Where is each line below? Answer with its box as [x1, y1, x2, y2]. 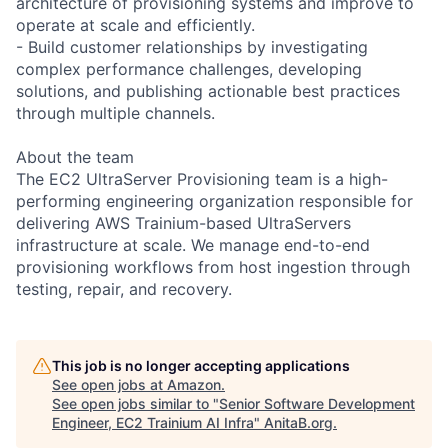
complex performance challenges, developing [16, 58, 362, 79]
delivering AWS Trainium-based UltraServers [16, 212, 351, 233]
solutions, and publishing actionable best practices [16, 80, 400, 101]
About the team [16, 146, 134, 167]
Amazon [167, 375, 221, 393]
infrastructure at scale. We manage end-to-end [16, 234, 370, 255]
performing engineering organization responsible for [16, 190, 413, 211]
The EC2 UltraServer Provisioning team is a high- [16, 168, 388, 189]
